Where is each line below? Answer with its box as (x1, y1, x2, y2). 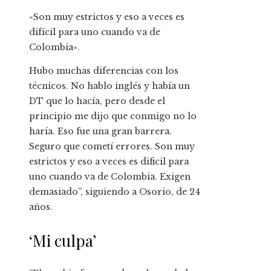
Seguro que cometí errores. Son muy (29, 141, 195, 152)
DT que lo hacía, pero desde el (29, 96, 165, 107)
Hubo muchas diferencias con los (29, 65, 178, 77)
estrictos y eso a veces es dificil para (29, 156, 189, 168)
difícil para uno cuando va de (29, 27, 160, 38)
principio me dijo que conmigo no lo (29, 111, 197, 122)
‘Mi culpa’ (29, 230, 96, 252)
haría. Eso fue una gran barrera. (29, 126, 172, 137)
